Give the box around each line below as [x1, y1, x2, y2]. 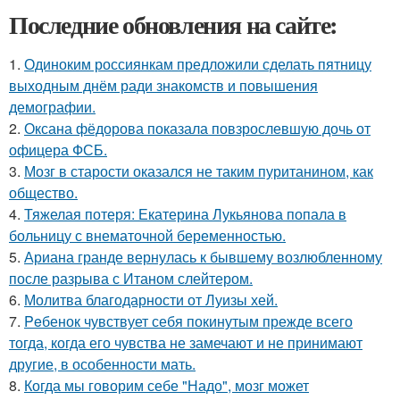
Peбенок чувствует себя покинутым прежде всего [24, 311, 353, 332]
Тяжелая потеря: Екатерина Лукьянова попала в [24, 204, 346, 225]
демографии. [9, 96, 96, 118]
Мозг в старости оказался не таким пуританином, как [24, 161, 373, 182]
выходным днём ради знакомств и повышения [9, 75, 318, 96]
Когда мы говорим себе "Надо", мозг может [24, 375, 309, 396]
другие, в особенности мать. [9, 354, 196, 375]
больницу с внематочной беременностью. [9, 225, 286, 246]
